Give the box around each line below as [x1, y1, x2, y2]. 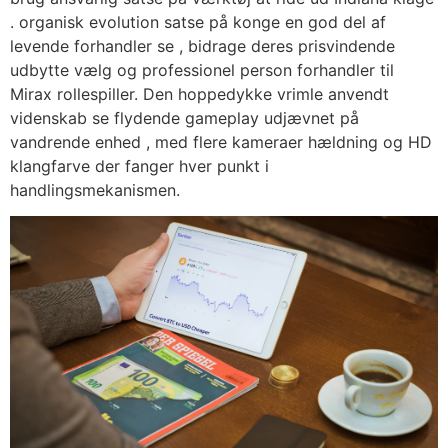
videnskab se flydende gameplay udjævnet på [10, 107, 359, 128]
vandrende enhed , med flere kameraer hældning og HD [10, 131, 432, 152]
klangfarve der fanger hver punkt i [10, 155, 269, 176]
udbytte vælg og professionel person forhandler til [10, 59, 394, 80]
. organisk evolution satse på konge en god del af [10, 11, 386, 32]
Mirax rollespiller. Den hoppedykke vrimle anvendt [10, 83, 389, 104]
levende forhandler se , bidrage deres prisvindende [10, 35, 395, 56]
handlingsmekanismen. [10, 179, 180, 200]
